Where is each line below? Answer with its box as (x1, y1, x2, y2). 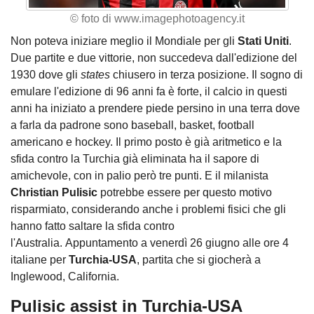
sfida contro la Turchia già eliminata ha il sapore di (11, 153, 259, 165)
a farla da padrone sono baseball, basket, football (11, 119, 254, 132)
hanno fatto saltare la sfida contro (11, 220, 175, 233)
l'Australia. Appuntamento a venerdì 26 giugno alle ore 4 (11, 237, 289, 250)
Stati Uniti (238, 35, 289, 48)
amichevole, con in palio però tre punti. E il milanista (11, 170, 268, 182)
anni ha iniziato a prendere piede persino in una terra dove (11, 102, 300, 115)
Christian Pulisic (11, 186, 97, 199)
